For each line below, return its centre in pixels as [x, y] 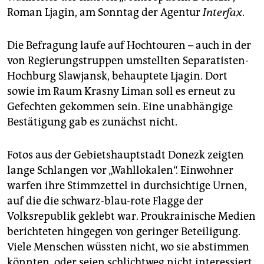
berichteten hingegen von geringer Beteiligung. [124, 232]
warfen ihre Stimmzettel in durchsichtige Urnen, [127, 186]
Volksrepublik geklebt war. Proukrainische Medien [131, 217]
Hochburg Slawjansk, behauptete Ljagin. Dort [117, 76]
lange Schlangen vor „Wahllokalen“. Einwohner [120, 171]
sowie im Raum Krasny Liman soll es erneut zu [121, 92]
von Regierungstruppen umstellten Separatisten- [128, 61]
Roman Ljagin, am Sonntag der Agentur [105, 13]
